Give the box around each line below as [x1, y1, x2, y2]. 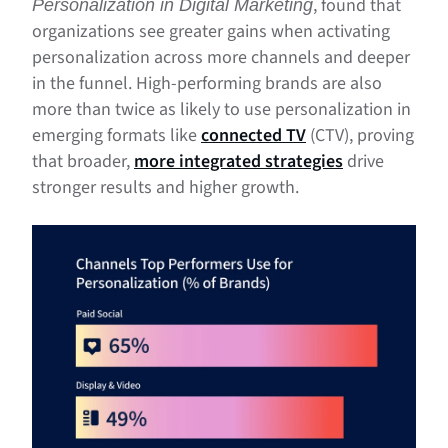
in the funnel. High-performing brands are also [32, 71, 382, 97]
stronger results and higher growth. [32, 175, 299, 201]
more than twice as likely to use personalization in [32, 97, 411, 123]
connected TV [201, 123, 306, 149]
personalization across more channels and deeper [32, 45, 410, 71]
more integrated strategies [134, 149, 343, 175]
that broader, [32, 149, 134, 175]
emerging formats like [32, 123, 201, 149]
